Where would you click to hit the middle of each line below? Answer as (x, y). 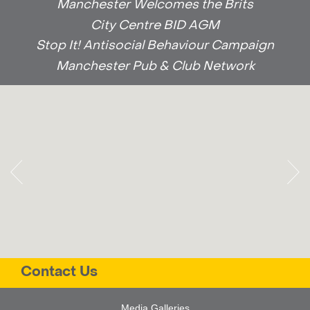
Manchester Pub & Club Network (155, 66)
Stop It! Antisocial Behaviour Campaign (155, 46)
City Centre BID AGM (155, 26)
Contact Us (59, 273)
